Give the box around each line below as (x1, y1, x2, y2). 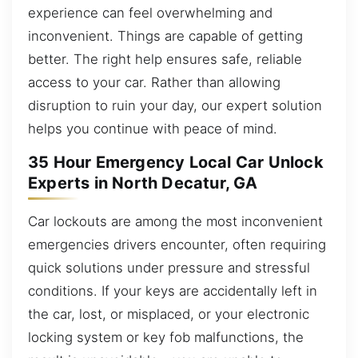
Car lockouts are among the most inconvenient (28, 213, 323, 229)
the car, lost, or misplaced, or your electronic (28, 305, 309, 322)
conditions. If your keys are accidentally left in (28, 282, 317, 299)
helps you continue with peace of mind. (28, 120, 277, 137)
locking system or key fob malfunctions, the (28, 328, 304, 345)
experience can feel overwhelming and (28, 4, 272, 21)
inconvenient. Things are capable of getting (28, 27, 303, 44)
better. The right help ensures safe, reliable (28, 50, 302, 67)
